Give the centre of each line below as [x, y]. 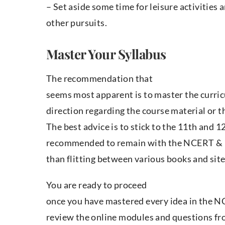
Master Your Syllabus [106, 54]
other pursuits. [77, 23]
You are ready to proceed [97, 185]
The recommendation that [100, 79]
